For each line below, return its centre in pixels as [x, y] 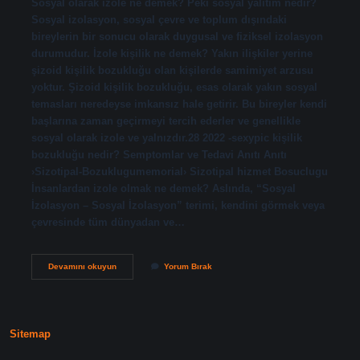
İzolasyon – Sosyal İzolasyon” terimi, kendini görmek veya [178, 205]
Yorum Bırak [188, 266]
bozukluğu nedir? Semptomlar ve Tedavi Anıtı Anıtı [159, 154]
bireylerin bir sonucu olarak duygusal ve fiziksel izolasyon [177, 36]
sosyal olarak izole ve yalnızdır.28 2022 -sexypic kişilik [166, 137]
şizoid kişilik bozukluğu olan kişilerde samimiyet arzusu [172, 70]
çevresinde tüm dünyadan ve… [108, 222]
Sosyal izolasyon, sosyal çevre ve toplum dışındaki [159, 19]
